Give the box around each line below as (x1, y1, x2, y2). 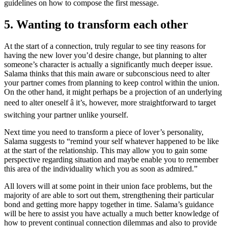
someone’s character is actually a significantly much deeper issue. (4, 60, 213, 69)
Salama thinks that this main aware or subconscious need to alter (4, 69, 210, 78)
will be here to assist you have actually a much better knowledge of (4, 209, 219, 218)
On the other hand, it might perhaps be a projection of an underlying (4, 87, 222, 96)
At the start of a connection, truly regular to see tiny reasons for (4, 41, 206, 50)
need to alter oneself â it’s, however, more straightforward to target (4, 98, 216, 107)
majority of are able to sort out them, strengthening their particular (4, 190, 214, 199)
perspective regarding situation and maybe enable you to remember (4, 155, 218, 164)
